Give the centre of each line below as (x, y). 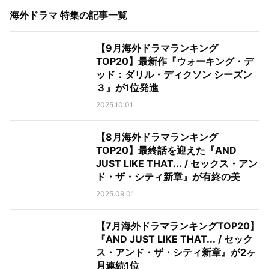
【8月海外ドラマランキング (157, 137)
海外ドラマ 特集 (44, 15)
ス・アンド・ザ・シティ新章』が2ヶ (176, 252)
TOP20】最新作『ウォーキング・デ (175, 61)
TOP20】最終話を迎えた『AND (166, 150)
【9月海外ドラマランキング (157, 48)
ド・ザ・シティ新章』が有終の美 (168, 177)
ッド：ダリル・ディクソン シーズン (174, 74)
